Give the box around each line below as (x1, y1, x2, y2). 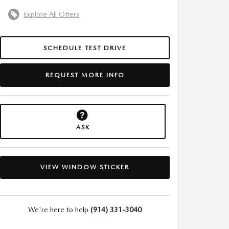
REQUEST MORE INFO (45, 71, 125, 79)
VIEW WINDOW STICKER (40, 163, 129, 171)
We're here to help (28, 205, 88, 214)
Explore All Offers (24, 10, 79, 18)
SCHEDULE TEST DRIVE (43, 43, 126, 52)
